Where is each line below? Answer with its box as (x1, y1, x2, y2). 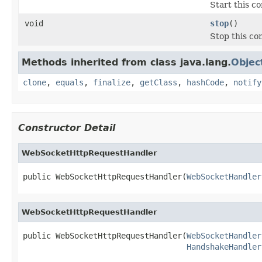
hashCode (187, 77, 224, 87)
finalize (93, 77, 130, 87)
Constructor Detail (18, 122, 115, 133)
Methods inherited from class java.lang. (22, 56, 231, 68)
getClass (140, 77, 177, 87)
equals (56, 77, 84, 87)
